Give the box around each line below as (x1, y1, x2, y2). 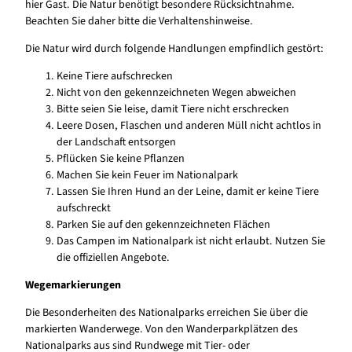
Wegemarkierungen (25, 277, 121, 294)
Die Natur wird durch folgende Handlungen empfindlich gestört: (25, 40, 324, 57)
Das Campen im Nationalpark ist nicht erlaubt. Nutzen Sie (57, 233, 325, 250)
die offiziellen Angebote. (57, 250, 170, 266)
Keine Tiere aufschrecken (57, 68, 173, 85)
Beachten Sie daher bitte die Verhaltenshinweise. (25, 13, 253, 29)
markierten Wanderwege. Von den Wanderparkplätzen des (25, 321, 298, 338)
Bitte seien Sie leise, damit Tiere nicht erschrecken (57, 101, 289, 118)
